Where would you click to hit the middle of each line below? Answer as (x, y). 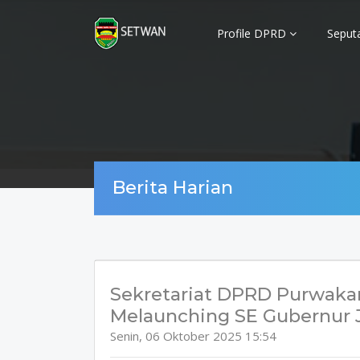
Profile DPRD (253, 33)
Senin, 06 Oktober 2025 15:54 (193, 335)
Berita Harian (172, 188)
